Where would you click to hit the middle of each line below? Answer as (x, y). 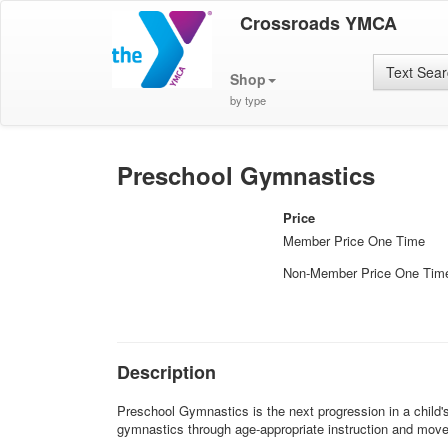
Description (166, 372)
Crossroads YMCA (318, 23)
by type (247, 100)
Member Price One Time (354, 240)
